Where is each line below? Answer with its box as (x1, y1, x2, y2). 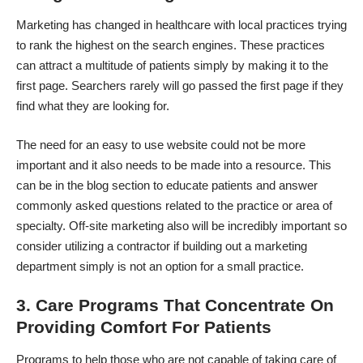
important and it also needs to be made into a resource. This (16, 157, 331, 172)
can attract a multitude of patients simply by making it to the (16, 58, 328, 73)
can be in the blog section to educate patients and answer (16, 177, 318, 192)
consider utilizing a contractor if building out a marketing (16, 238, 307, 253)
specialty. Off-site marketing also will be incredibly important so (16, 218, 347, 233)
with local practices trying (211, 18, 347, 32)
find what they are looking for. (16, 99, 169, 113)
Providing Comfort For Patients (16, 318, 271, 337)
